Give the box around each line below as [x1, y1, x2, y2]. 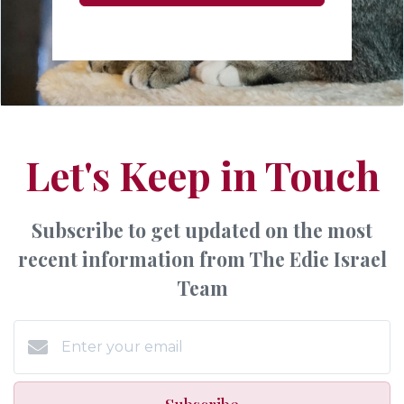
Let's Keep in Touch [24, 148, 380, 201]
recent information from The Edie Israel [17, 246, 387, 271]
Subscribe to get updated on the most [32, 217, 372, 243]
